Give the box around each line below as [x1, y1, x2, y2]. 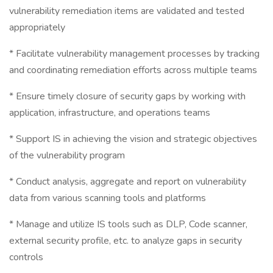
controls [9, 250, 43, 264]
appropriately [9, 21, 65, 34]
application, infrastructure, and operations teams [9, 106, 210, 119]
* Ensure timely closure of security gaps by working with [9, 90, 246, 103]
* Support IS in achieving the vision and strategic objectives [9, 132, 257, 146]
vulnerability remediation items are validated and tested [9, 4, 244, 18]
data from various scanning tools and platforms [9, 191, 206, 205]
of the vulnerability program [9, 149, 125, 162]
